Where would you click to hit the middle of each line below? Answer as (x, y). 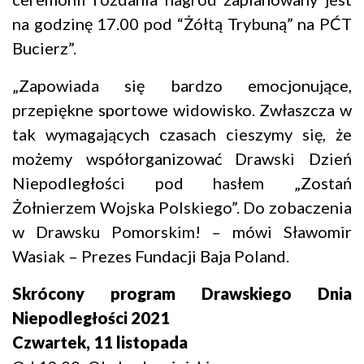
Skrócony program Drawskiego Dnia (182, 294)
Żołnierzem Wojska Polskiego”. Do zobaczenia (182, 208)
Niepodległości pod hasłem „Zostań (182, 183)
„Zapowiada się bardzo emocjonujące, (182, 86)
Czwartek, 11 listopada (100, 342)
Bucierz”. (44, 48)
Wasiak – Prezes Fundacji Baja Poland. (151, 256)
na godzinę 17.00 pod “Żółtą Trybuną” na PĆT (182, 24)
